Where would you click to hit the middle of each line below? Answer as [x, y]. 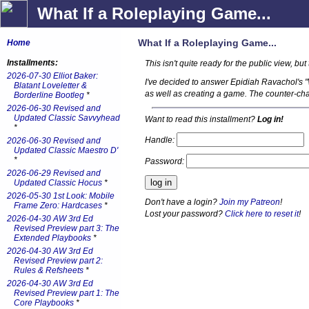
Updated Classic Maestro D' [66, 150]
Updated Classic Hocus [58, 183]
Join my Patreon [250, 202]
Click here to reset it [262, 213]
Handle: [161, 140]
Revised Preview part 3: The [67, 228]
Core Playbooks [44, 303]
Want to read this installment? [201, 119]
